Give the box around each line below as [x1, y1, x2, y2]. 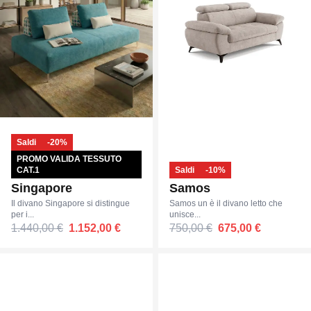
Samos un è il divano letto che [169, 199, 283, 208]
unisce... [169, 210, 201, 219]
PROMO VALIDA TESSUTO [17, 154, 121, 164]
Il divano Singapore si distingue [11, 199, 130, 208]
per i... [11, 210, 34, 219]
